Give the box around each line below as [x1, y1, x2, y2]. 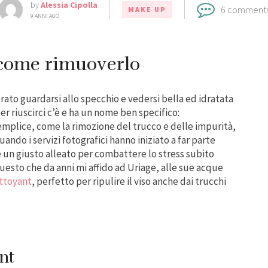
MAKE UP [127, 4, 166, 14]
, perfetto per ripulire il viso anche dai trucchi [32, 174, 226, 188]
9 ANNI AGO [30, 11, 59, 20]
